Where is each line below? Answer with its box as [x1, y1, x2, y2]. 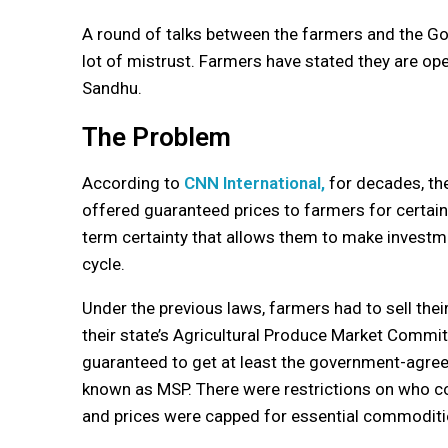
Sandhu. [82, 77, 142, 98]
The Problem [82, 121, 231, 152]
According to [82, 172, 184, 193]
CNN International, [184, 172, 325, 193]
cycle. [82, 253, 125, 274]
